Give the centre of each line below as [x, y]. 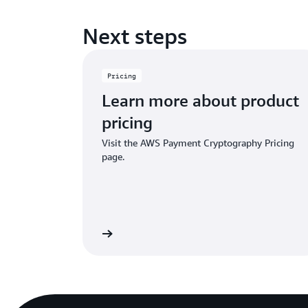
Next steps [135, 36]
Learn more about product [200, 100]
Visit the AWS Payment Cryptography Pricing [198, 143]
